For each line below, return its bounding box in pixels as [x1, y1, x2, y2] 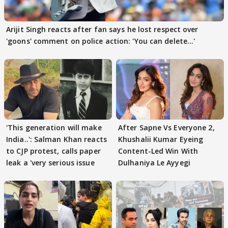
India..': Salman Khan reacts [6, 134, 107, 145]
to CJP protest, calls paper [6, 146, 101, 156]
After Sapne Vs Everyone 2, [118, 123, 215, 133]
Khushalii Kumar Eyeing [118, 134, 204, 145]
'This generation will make [6, 123, 102, 133]
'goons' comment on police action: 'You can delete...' [6, 36, 195, 46]
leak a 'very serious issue [6, 158, 95, 168]
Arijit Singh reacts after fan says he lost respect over [6, 24, 198, 34]
